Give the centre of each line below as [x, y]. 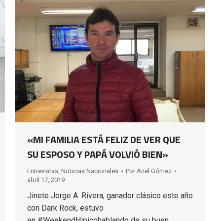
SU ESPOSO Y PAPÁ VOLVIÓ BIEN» [98, 154]
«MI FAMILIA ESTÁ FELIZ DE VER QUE [104, 139]
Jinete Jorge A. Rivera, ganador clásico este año [110, 195]
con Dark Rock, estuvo [65, 208]
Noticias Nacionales [90, 171]
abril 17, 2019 [46, 180]
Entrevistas [43, 171]
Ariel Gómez [154, 171]
